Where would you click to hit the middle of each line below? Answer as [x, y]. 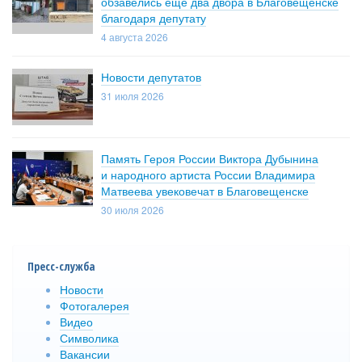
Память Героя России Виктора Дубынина [210, 158]
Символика [89, 337]
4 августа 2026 [135, 36]
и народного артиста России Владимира [208, 174]
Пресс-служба [61, 266]
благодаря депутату [154, 17]
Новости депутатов [151, 76]
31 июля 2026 [133, 95]
